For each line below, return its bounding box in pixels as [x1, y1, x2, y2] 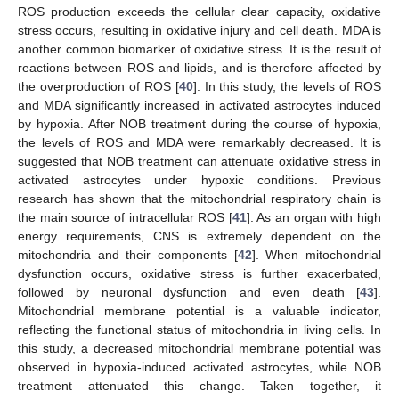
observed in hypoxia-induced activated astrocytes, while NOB [18, 360, 381, 375]
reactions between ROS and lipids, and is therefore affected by [18, 61, 381, 76]
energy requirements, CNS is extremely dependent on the [18, 229, 381, 244]
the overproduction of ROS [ [18, 79, 179, 94]
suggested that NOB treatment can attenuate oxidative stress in [18, 154, 381, 169]
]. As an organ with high [246, 210, 382, 225]
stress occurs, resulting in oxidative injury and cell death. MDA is [18, 23, 381, 38]
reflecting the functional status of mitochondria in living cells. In [18, 322, 381, 338]
